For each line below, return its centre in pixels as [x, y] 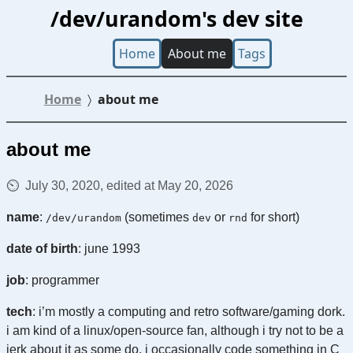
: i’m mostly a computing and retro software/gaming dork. [189, 311]
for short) [273, 217]
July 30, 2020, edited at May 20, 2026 [129, 185]
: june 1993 [109, 248]
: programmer [62, 280]
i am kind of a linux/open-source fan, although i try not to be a [175, 330]
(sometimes [157, 217]
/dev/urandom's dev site [176, 19]
